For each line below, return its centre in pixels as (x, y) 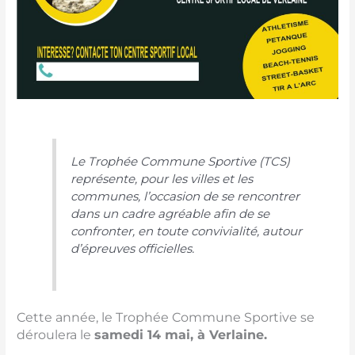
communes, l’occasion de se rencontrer (185, 197)
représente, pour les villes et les (162, 179)
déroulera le (56, 334)
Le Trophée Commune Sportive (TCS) (181, 162)
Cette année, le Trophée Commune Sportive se (166, 317)
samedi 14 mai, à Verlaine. (181, 334)
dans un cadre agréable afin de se (170, 214)
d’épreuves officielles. (133, 249)
